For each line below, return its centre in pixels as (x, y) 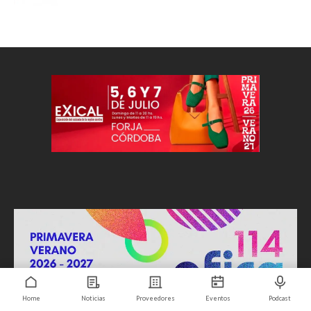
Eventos (218, 298)
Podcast (280, 298)
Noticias (93, 298)
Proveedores (155, 298)
